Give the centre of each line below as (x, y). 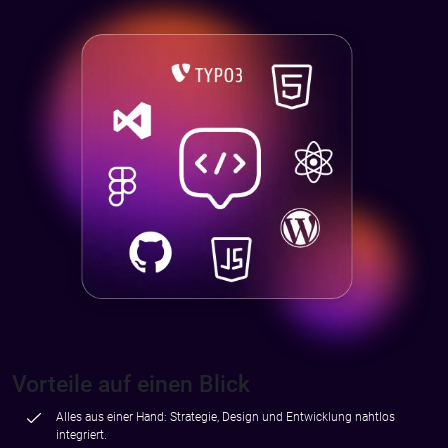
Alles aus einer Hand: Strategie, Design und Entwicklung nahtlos (225, 417)
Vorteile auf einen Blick (131, 384)
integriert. (81, 435)
